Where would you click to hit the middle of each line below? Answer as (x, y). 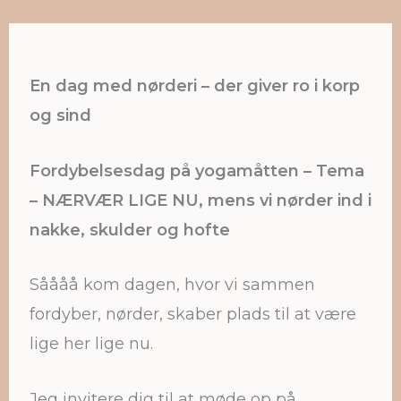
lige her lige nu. (94, 344)
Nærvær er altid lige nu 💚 (200, 37)
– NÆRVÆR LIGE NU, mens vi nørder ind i (200, 200)
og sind (60, 115)
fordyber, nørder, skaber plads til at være (193, 315)
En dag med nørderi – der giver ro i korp (195, 85)
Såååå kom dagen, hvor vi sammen (172, 285)
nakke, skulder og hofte (130, 230)
